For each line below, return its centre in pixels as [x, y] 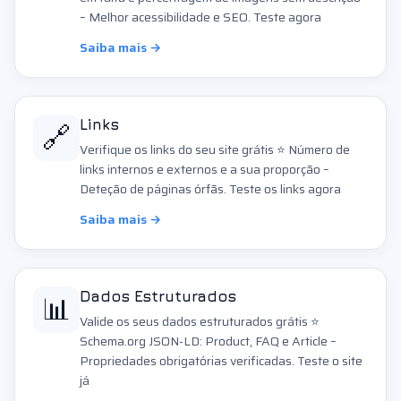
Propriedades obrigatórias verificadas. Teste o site [221, 361]
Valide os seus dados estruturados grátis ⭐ [200, 321]
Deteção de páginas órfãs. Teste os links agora [210, 189]
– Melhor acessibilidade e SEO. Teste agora [200, 17]
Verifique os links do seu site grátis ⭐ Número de [215, 149]
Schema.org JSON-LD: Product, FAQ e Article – [208, 341]
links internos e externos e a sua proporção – [205, 169]
